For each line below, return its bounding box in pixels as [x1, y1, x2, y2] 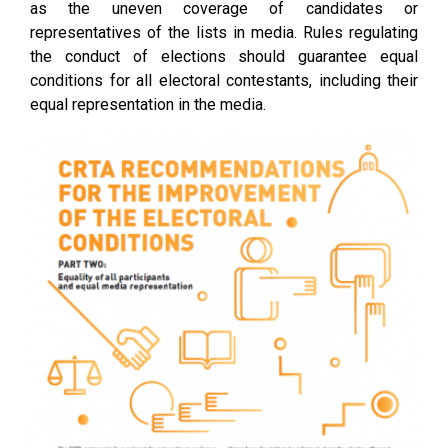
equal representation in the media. [30, 95, 266, 114]
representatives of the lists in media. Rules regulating [30, 23, 418, 42]
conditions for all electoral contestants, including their [30, 71, 418, 90]
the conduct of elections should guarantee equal [30, 47, 418, 66]
